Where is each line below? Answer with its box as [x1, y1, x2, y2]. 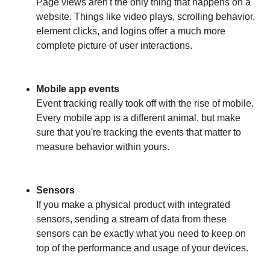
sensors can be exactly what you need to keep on [36, 228, 246, 239]
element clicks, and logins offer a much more [36, 26, 225, 37]
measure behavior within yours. [36, 142, 169, 152]
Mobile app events [36, 84, 119, 95]
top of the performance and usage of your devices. [36, 243, 248, 254]
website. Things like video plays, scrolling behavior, [36, 11, 255, 22]
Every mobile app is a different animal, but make [36, 113, 240, 124]
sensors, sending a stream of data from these [36, 214, 227, 225]
